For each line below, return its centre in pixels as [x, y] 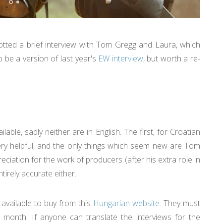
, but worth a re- [172, 58]
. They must [180, 203]
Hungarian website [127, 203]
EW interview [121, 58]
